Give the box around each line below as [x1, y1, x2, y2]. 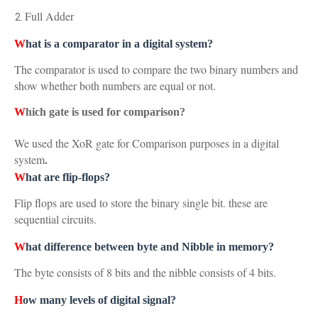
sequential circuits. [14, 212, 97, 226]
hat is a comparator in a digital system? [26, 38, 213, 50]
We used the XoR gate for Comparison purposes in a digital [14, 136, 279, 150]
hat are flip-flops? [26, 171, 110, 183]
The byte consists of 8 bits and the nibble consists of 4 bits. [14, 265, 276, 280]
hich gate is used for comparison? [26, 106, 185, 118]
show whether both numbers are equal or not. [14, 78, 216, 93]
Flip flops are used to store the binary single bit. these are [14, 195, 268, 210]
